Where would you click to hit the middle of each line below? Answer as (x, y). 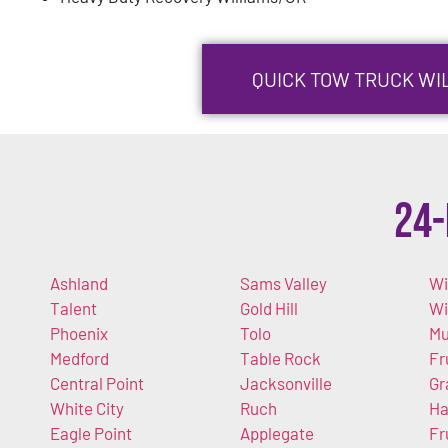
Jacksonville (285, 382)
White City (87, 407)
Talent (73, 307)
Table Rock (280, 357)
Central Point (97, 382)
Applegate (276, 432)
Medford (79, 357)
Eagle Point (91, 432)
